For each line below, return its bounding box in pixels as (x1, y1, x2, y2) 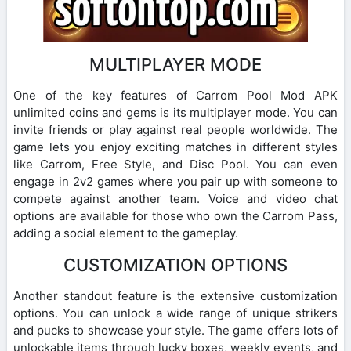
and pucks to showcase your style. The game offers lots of (13, 322, 338, 338)
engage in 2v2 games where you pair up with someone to (13, 173, 338, 189)
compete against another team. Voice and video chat (13, 190, 338, 206)
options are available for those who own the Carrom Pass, (13, 208, 338, 223)
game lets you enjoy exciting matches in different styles (13, 139, 338, 154)
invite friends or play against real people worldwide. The (13, 121, 338, 137)
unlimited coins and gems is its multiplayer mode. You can (13, 104, 338, 120)
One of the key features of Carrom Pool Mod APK (13, 87, 338, 103)
